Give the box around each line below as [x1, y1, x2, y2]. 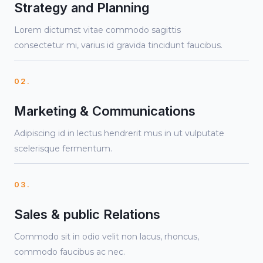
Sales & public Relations [14, 207, 160, 222]
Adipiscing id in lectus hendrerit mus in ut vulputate [14, 128, 224, 139]
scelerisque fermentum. [14, 143, 112, 154]
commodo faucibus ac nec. [14, 247, 125, 257]
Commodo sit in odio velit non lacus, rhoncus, [14, 231, 199, 242]
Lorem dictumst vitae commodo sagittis [14, 25, 181, 35]
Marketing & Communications [14, 103, 195, 119]
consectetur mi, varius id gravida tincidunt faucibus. [14, 40, 222, 50]
